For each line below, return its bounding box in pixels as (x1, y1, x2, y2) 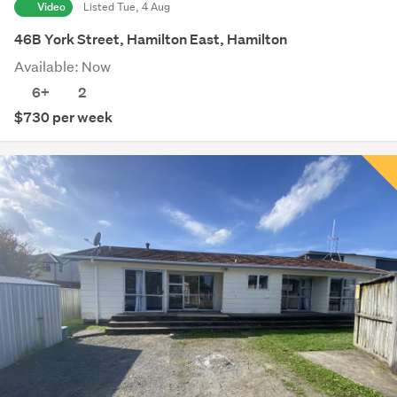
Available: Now (14, 57, 111, 76)
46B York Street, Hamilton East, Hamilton (14, 30, 287, 50)
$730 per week (14, 108, 113, 128)
